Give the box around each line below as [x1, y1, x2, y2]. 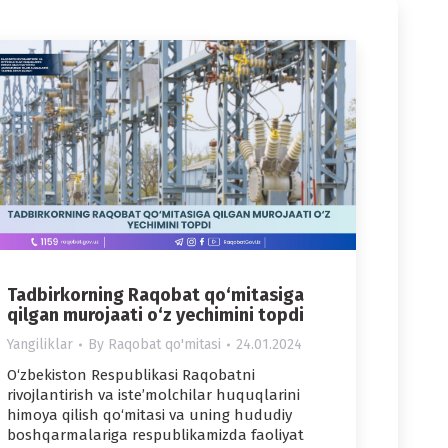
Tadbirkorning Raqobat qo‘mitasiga [7, 284, 304, 307]
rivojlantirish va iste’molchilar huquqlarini [7, 386, 300, 405]
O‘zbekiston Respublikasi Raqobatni [7, 366, 255, 385]
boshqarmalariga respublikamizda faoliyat [7, 426, 304, 445]
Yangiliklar [7, 336, 73, 354]
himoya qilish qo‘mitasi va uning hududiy [7, 406, 292, 425]
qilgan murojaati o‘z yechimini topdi [7, 304, 304, 327]
